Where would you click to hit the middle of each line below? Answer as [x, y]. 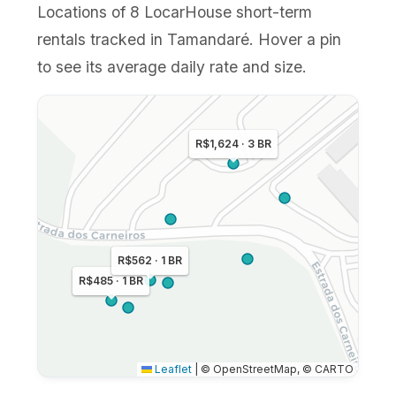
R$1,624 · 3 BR [234, 144]
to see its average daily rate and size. [172, 67]
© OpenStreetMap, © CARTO [275, 369]
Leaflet [171, 369]
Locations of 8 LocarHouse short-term [175, 12]
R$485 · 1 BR [111, 281]
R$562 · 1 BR [150, 260]
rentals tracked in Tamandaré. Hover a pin [190, 39]
